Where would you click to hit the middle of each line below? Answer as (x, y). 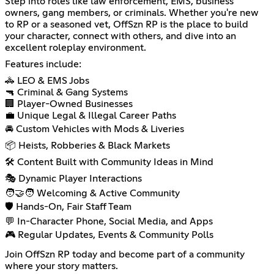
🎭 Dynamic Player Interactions (73, 178)
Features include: (43, 64)
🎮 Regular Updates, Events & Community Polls (109, 235)
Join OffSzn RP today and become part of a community (125, 254)
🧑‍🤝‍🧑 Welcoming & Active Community (92, 193)
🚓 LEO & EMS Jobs (47, 80)
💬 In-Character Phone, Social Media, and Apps (109, 221)
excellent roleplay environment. (76, 47)
